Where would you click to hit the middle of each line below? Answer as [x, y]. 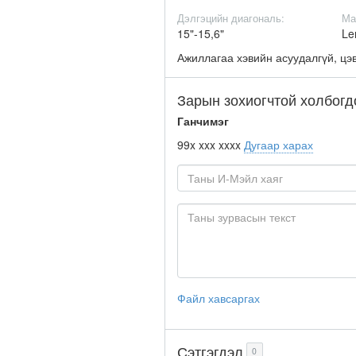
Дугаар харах [279, 144]
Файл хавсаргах [219, 298]
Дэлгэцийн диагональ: [231, 18]
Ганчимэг [203, 120]
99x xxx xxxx [209, 144]
